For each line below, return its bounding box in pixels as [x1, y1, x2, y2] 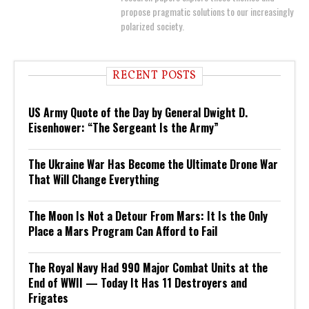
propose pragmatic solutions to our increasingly [121, 3, 293, 19]
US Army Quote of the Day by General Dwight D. [28, 103, 248, 121]
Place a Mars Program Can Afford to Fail [28, 222, 217, 239]
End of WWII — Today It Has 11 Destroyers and [28, 274, 247, 291]
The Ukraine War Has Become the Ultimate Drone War [28, 155, 278, 172]
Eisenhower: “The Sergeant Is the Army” [28, 119, 219, 136]
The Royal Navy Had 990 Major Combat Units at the [28, 259, 268, 276]
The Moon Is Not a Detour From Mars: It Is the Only [28, 207, 268, 224]
